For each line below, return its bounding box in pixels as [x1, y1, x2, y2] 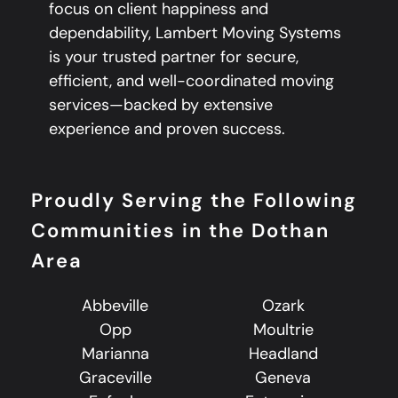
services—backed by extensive [49, 94, 273, 116]
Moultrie [252, 319, 314, 341]
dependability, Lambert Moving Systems [49, 22, 341, 44]
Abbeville [82, 295, 148, 317]
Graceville [78, 367, 152, 389]
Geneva [255, 367, 311, 389]
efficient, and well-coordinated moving [49, 70, 334, 92]
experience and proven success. [49, 118, 285, 140]
